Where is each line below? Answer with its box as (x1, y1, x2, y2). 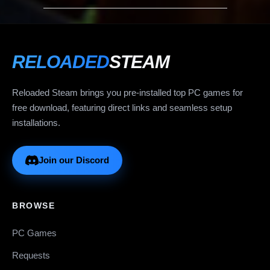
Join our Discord (39, 155, 109, 165)
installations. (12, 118, 60, 128)
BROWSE (12, 201, 55, 210)
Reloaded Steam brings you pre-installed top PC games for (12, 87, 243, 98)
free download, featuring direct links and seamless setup (12, 102, 232, 113)
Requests (12, 250, 50, 260)
